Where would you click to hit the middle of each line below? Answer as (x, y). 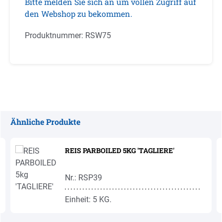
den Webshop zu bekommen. (79, 14)
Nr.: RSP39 (83, 178)
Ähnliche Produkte (45, 122)
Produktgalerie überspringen (59, 133)
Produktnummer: (55, 35)
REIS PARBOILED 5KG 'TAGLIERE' (120, 150)
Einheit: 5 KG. (88, 199)
